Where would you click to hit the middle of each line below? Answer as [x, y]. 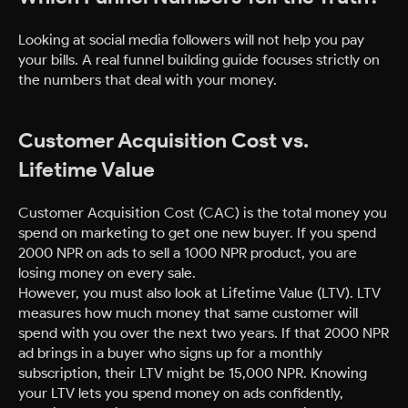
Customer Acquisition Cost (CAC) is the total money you [203, 213]
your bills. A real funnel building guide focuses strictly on [199, 60]
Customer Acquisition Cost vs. [163, 141]
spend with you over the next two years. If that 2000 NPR [204, 333]
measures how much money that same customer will [188, 313]
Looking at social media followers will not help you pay [191, 40]
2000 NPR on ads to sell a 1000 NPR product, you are [188, 253]
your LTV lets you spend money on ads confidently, [181, 393]
